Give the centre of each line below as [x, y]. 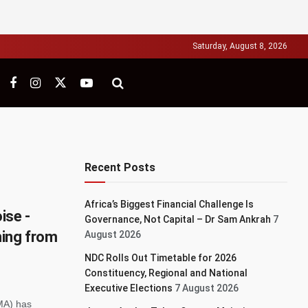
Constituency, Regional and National [166, 273]
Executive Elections [129, 288]
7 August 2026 [207, 288]
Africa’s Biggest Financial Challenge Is [169, 204]
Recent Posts [120, 167]
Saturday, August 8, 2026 [240, 46]
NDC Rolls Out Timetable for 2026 [161, 258]
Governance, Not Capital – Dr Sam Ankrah [178, 219]
